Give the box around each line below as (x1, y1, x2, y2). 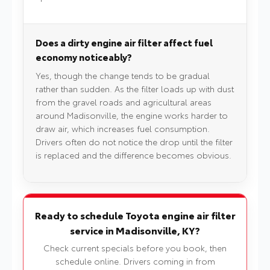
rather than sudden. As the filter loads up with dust (36, 83, 234, 95)
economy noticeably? (36, 50, 132, 64)
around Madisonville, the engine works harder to (36, 109, 228, 122)
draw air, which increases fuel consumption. (36, 122, 210, 135)
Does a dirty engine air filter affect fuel (36, 36, 213, 49)
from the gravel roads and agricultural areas (36, 96, 212, 108)
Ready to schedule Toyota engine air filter (34, 208, 236, 222)
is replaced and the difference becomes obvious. (36, 149, 231, 162)
